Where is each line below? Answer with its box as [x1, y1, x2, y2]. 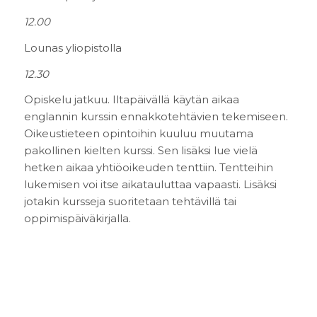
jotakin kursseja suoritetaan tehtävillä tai [23, 195, 236, 209]
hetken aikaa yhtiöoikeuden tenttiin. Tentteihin [23, 161, 273, 175]
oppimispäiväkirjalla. [23, 212, 131, 226]
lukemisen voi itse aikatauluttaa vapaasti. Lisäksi [23, 178, 277, 192]
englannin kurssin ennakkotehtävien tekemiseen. [23, 110, 288, 124]
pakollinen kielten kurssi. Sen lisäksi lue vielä [23, 144, 258, 158]
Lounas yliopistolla [23, 40, 122, 54]
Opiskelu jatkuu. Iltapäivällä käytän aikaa [23, 93, 239, 107]
